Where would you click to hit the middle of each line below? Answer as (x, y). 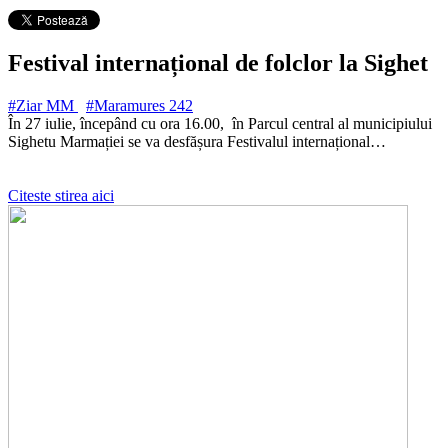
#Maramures (127, 105)
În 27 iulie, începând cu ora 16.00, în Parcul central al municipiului (220, 123)
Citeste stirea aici (61, 195)
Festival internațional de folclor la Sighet (218, 62)
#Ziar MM (43, 105)
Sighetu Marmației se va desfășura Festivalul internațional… (197, 141)
